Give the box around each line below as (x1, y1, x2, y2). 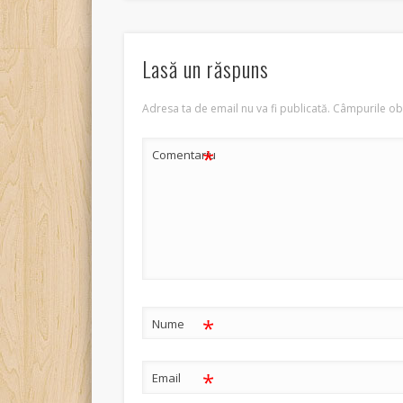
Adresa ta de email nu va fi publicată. (142, 100, 331, 116)
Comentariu (152, 146, 217, 163)
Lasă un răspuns (142, 51, 270, 85)
